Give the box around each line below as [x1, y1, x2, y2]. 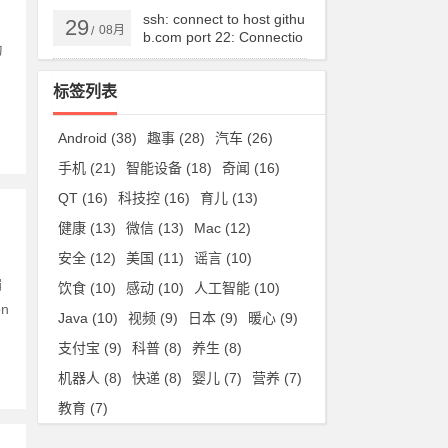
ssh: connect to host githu [143, 11, 306, 27]
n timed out [143, 47, 215, 63]
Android [58, 130, 108, 146]
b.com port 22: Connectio [143, 29, 304, 45]
